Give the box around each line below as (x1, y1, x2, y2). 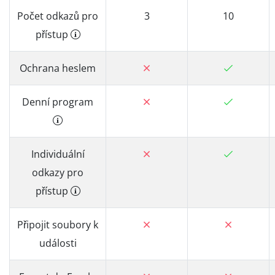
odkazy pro (32, 166, 83, 179)
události (39, 236, 77, 250)
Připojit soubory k (17, 218, 98, 231)
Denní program (22, 95, 93, 109)
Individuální (31, 147, 85, 161)
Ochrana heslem (20, 61, 96, 75)
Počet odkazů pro (17, 9, 98, 23)
